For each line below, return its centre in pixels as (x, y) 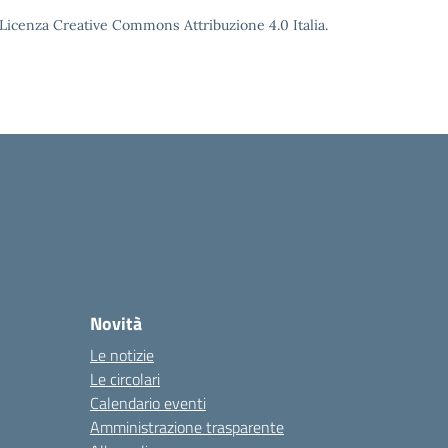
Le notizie (122, 355)
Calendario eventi (148, 403)
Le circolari (125, 379)
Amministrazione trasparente (187, 427)
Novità (116, 323)
